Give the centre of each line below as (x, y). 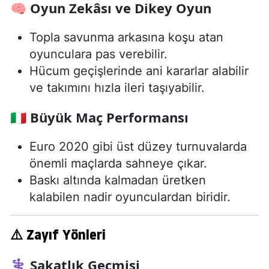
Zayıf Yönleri (66, 235)
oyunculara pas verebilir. (98, 54)
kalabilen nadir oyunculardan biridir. (130, 197)
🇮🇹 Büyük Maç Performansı (99, 117)
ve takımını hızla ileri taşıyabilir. (117, 88)
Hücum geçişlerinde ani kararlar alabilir (139, 71)
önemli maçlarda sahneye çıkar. (118, 164)
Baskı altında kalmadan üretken (118, 180)
